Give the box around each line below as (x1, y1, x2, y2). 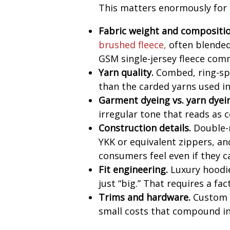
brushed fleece (99, 39, 164, 51)
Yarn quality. (99, 66, 154, 79)
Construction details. (99, 122, 191, 135)
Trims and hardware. (99, 191, 191, 204)
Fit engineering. (99, 163, 168, 176)
